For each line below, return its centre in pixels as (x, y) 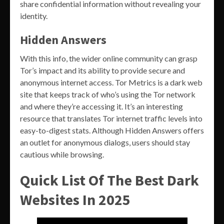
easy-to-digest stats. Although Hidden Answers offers (112, 130)
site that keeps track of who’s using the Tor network (108, 94)
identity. (34, 16)
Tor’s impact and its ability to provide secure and (102, 70)
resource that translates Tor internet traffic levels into (111, 118)
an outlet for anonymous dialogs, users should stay (105, 142)
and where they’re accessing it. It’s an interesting (101, 106)
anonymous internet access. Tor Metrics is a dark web (111, 82)
